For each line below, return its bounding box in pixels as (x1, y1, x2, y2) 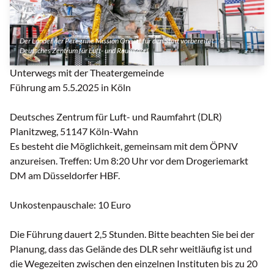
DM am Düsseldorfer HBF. (10, 169, 120, 182)
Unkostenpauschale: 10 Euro (10, 199, 131, 211)
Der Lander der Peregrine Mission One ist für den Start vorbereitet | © (20, 36, 225, 46)
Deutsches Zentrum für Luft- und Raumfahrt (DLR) (10, 111, 222, 123)
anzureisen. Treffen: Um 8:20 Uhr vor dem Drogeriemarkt (10, 155, 248, 167)
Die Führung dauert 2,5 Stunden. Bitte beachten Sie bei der (10, 228, 254, 240)
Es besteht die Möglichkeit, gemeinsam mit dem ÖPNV (10, 140, 238, 152)
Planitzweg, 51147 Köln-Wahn (10, 125, 138, 138)
